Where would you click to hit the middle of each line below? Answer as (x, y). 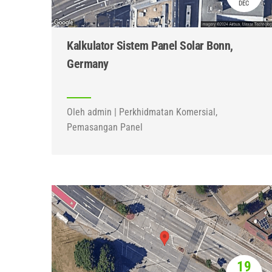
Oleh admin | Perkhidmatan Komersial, (142, 112)
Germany (88, 64)
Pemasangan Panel (105, 127)
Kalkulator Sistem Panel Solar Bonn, (150, 46)
